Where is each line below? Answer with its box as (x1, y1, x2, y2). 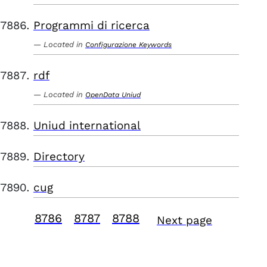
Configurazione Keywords (85, 41, 172, 49)
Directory (33, 150, 85, 163)
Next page (157, 213, 212, 227)
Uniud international (33, 119, 141, 132)
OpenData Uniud (85, 91, 141, 99)
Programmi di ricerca (33, 18, 150, 32)
